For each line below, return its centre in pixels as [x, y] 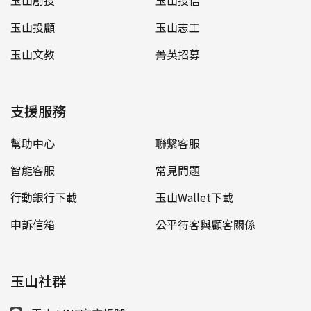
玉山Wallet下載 [194, 197]
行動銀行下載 [44, 197]
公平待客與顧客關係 [205, 224]
